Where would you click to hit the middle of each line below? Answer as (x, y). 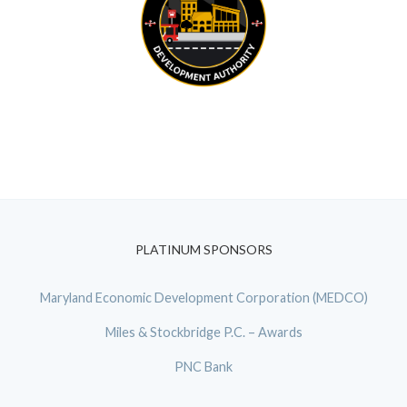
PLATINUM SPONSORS (203, 250)
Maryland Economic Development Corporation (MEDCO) (203, 298)
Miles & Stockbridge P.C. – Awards (203, 333)
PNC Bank (203, 366)
